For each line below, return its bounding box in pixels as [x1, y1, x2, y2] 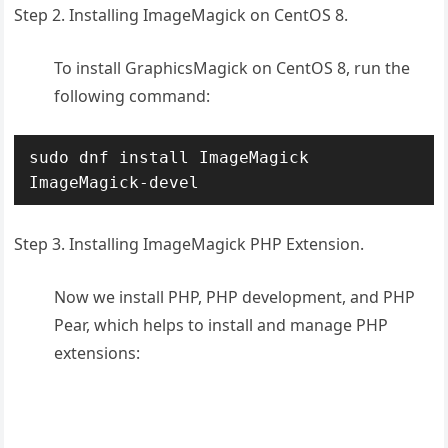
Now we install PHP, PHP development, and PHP [54, 286, 416, 308]
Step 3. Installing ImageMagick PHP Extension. [14, 233, 365, 255]
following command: [54, 85, 211, 107]
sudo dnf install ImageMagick [29, 148, 310, 167]
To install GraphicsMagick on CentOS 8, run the [54, 57, 411, 79]
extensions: [54, 342, 141, 364]
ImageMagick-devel [29, 173, 200, 192]
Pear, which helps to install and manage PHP [54, 314, 389, 336]
